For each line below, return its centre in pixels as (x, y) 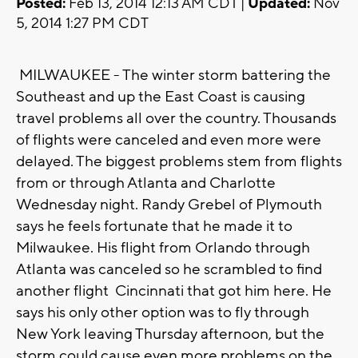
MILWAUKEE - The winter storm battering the (173, 76)
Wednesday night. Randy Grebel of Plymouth (169, 205)
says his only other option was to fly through (163, 313)
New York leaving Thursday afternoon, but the (170, 334)
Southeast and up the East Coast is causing (161, 97)
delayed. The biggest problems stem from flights (179, 162)
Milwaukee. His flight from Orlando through (163, 248)
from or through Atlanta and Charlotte (146, 183)
